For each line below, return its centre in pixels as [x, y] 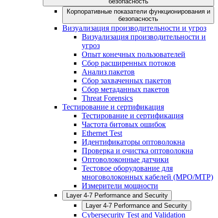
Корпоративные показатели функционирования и [138, 12]
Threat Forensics [107, 98]
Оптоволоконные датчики [125, 160]
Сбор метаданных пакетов [126, 90]
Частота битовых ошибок [124, 125]
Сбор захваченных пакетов [127, 81]
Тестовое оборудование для [127, 168]
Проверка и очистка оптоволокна [137, 151]
